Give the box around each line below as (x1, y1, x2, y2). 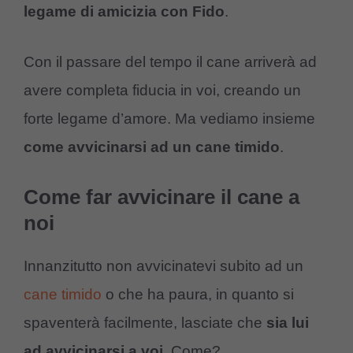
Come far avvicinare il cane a (24, 184, 299, 209)
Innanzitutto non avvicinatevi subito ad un (24, 257, 303, 274)
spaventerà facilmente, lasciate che (24, 314, 266, 331)
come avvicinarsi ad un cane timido (24, 139, 280, 156)
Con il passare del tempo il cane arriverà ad (24, 54, 317, 71)
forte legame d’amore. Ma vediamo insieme (24, 110, 315, 128)
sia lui (266, 314, 309, 331)
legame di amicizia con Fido (24, 2, 225, 20)
